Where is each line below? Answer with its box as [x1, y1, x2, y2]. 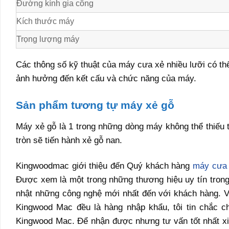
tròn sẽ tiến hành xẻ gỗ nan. [16, 135, 122, 146]
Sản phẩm [16, 99, 68, 111]
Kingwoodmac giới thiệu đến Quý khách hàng [16, 161, 193, 171]
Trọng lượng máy [16, 35, 79, 44]
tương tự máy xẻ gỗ [68, 99, 174, 111]
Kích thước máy [16, 17, 74, 26]
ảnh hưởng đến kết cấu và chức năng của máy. [16, 73, 196, 83]
